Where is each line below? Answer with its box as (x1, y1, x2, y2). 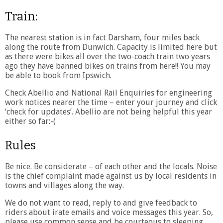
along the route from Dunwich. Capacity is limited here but (5, 42, 217, 52)
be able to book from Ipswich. (5, 70, 111, 80)
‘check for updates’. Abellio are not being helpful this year (5, 107, 212, 116)
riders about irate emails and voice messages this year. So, (5, 207, 213, 217)
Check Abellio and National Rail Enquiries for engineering (5, 88, 212, 98)
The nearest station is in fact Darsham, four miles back (5, 32, 200, 42)
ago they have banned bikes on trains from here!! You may (5, 61, 211, 71)
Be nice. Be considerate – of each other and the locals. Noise (5, 161, 217, 171)
